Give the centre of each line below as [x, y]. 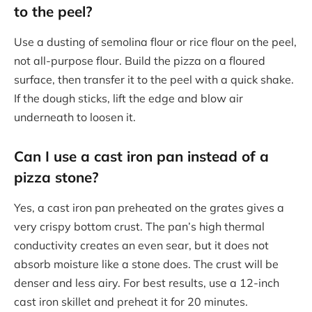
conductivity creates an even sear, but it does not [141, 245]
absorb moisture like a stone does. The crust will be [146, 264]
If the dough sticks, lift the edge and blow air [128, 98]
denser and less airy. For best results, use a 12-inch [147, 282]
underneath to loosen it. [75, 117]
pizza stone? [56, 177]
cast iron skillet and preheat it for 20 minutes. [131, 301]
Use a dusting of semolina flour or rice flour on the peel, [155, 41]
